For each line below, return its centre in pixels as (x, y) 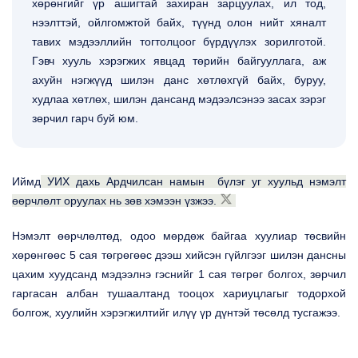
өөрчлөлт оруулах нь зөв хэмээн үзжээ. (114, 201)
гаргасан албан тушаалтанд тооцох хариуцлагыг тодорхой (179, 293)
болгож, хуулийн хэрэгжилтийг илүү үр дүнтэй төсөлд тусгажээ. (176, 312)
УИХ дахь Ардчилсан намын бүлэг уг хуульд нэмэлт (193, 181)
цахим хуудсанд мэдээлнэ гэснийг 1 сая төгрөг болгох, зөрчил (179, 274)
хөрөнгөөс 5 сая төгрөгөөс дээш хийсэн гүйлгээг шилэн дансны (179, 255)
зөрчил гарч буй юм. (87, 118)
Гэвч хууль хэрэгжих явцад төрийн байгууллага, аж (179, 61)
